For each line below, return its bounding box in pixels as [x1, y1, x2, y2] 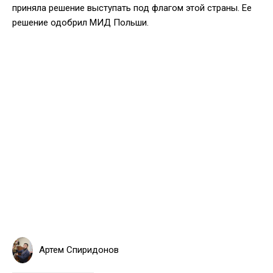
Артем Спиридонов [39, 244, 119, 255]
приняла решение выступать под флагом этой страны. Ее [12, 2, 252, 13]
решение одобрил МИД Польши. [12, 16, 149, 28]
